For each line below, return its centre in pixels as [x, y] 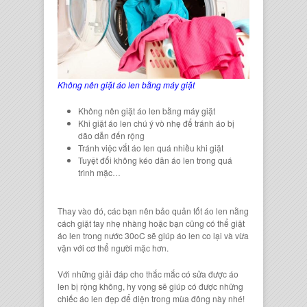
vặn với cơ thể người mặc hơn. [113, 247]
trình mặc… [99, 172]
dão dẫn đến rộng [111, 135]
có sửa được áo [210, 273]
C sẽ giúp [158, 235]
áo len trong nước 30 [96, 235]
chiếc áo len [80, 298]
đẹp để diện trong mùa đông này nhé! [174, 298]
